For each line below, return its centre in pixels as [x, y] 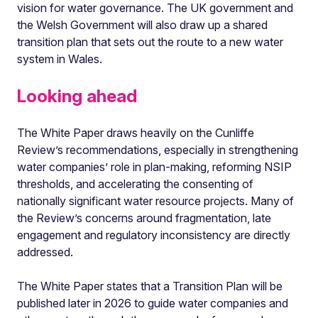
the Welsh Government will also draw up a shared [142, 25]
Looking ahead [77, 96]
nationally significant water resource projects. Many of [155, 201]
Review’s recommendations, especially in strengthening [158, 150]
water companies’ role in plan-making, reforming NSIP [154, 167]
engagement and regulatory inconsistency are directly [154, 235]
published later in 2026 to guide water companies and [153, 303]
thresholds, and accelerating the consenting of [135, 184]
